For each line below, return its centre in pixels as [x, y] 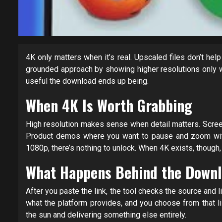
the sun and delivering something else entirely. [106, 215]
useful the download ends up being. [87, 81]
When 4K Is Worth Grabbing [109, 106]
